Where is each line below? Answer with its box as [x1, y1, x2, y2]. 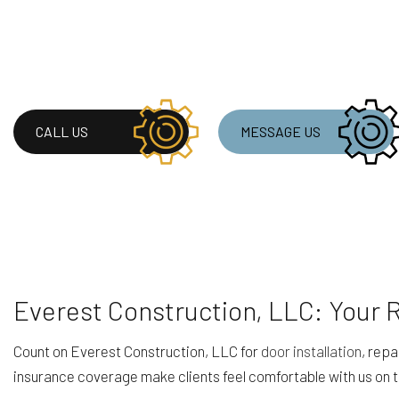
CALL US [36, 123, 88, 141]
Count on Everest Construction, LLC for [13, 341, 261, 360]
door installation [261, 341, 362, 360]
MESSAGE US [240, 123, 321, 141]
